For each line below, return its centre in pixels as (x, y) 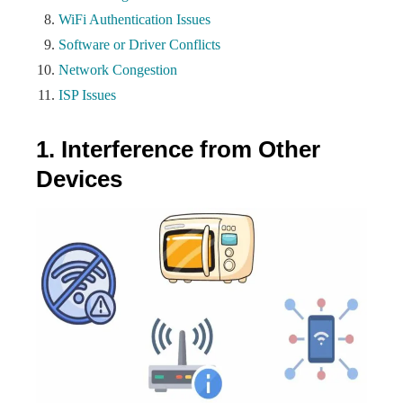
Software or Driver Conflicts (139, 45)
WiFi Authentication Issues (134, 19)
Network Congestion (118, 70)
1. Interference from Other (178, 149)
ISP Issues (87, 95)
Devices (79, 179)
